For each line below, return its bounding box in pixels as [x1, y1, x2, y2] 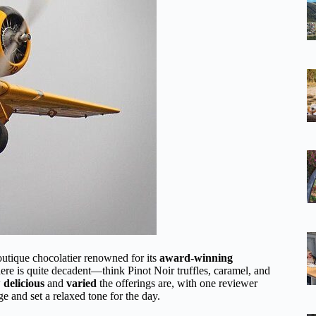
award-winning [159, 251, 233, 264]
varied [66, 276, 97, 289]
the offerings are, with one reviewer [97, 276, 257, 289]
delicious [4, 276, 44, 289]
